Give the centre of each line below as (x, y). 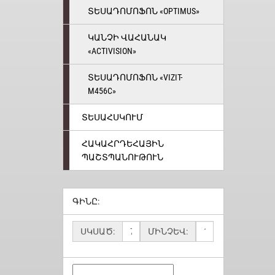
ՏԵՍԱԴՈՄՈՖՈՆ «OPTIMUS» (144, 11)
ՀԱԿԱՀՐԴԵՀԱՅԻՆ (123, 144)
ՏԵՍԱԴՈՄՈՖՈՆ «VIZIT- (135, 77)
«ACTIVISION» (112, 51)
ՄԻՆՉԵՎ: (168, 231)
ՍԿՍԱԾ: (98, 231)
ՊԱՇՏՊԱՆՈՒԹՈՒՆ (122, 157)
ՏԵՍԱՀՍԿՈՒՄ (112, 117)
